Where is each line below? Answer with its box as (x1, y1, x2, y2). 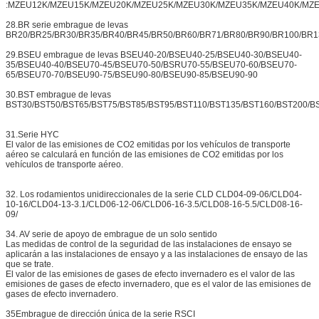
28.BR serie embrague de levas (6, 20, 128, 31)
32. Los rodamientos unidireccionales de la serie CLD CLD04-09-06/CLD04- (6, 189, 302, 200)
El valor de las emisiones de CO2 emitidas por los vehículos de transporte (6, 140, 291, 150)
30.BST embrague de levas (6, 90, 111, 100)
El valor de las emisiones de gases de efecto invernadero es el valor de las (6, 269, 295, 280)
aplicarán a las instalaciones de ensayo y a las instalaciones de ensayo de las (6, 249, 308, 260)
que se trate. (6, 259, 53, 270)
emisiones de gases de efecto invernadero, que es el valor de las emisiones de (6, 279, 311, 290)
